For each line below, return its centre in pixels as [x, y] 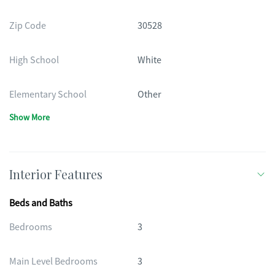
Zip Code [28, 26]
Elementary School [48, 95]
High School [34, 60]
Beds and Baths [41, 203]
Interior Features [56, 174]
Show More [29, 117]
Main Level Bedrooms [53, 261]
